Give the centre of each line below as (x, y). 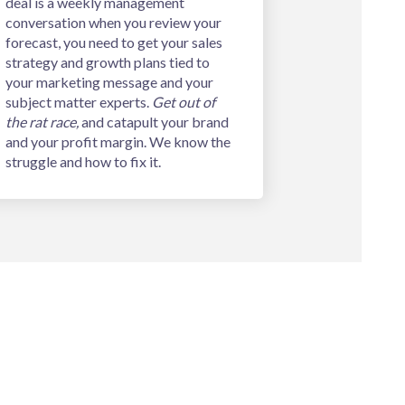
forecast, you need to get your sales (114, 42)
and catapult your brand (154, 122)
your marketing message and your (109, 82)
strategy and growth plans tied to (108, 62)
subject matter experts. (79, 102)
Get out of (184, 102)
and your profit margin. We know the (118, 142)
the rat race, (42, 122)
